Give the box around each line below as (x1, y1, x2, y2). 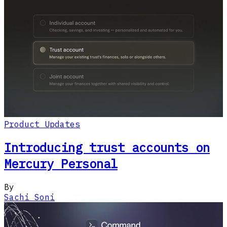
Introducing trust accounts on (4, 139, 210, 156)
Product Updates (4, 119, 80, 130)
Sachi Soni (4, 192, 55, 203)
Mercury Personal (4, 156, 118, 172)
